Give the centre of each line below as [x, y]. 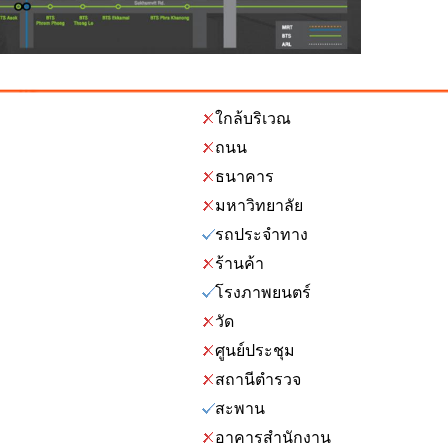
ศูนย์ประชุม [255, 350]
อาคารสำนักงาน [273, 437]
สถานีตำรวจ [258, 379]
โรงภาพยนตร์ [263, 292]
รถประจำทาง [261, 234]
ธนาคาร [244, 176]
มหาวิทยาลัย [259, 205]
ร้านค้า [239, 263]
